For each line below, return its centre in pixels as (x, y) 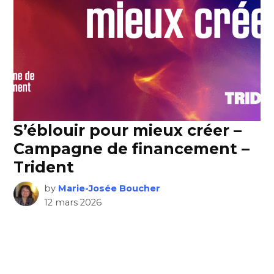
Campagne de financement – (132, 148)
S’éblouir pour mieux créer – (128, 130)
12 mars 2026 (72, 202)
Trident (44, 167)
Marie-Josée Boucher (109, 188)
